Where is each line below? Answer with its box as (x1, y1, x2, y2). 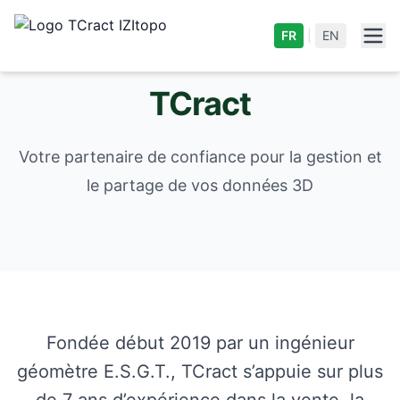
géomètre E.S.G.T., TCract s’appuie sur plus (17, 361, 383, 382)
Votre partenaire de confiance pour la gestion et (18, 147, 382, 166)
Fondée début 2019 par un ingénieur (46, 332, 354, 354)
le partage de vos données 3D (87, 176, 313, 195)
